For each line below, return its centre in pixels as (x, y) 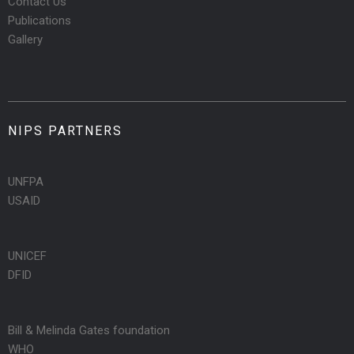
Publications (40, 21)
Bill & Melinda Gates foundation (89, 331)
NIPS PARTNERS (65, 131)
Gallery (25, 40)
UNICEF (27, 256)
